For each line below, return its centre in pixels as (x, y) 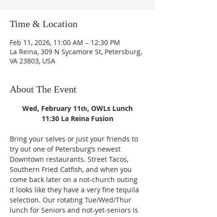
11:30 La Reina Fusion (77, 118)
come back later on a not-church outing (75, 179)
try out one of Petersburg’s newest (66, 149)
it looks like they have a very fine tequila (75, 190)
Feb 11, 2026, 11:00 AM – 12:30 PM (65, 42)
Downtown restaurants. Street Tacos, (70, 159)
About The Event (43, 89)
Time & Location (44, 24)
